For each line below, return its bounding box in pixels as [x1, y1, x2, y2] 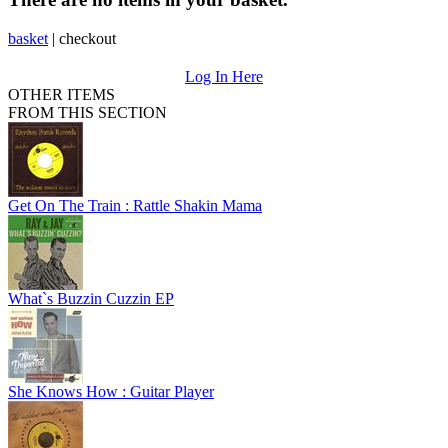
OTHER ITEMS [8, 85, 115, 103]
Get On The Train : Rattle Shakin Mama [8, 196, 262, 214]
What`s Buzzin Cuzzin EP [8, 289, 174, 307]
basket [8, 29, 48, 47]
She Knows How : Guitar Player [8, 382, 214, 400]
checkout [59, 29, 116, 47]
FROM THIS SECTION [8, 103, 167, 121]
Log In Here [185, 67, 263, 85]
